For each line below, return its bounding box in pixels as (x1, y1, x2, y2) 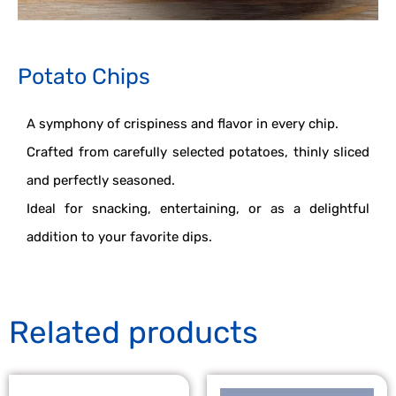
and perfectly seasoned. (27, 172, 175, 189)
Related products (9, 314, 258, 352)
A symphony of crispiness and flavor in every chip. (27, 116, 339, 133)
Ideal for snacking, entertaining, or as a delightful (27, 201, 369, 217)
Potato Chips (18, 63, 150, 89)
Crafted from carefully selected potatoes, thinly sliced (27, 144, 369, 161)
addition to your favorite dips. (27, 229, 212, 246)
